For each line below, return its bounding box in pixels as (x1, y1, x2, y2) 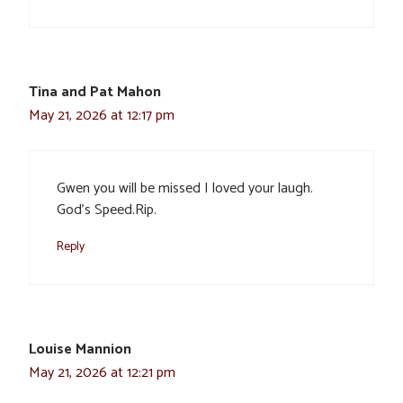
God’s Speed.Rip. (57, 198, 157, 223)
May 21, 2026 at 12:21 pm (29, 361, 175, 386)
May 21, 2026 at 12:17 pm (29, 103, 175, 129)
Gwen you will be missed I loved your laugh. (57, 176, 313, 201)
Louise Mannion (29, 337, 131, 363)
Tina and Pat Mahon (29, 80, 161, 105)
